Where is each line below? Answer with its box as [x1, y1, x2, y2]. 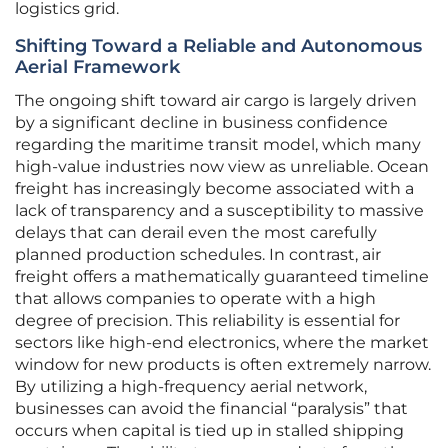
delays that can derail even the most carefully [15, 223, 377, 243]
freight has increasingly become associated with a [15, 179, 414, 199]
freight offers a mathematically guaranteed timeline [15, 267, 429, 287]
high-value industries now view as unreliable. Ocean [15, 157, 429, 177]
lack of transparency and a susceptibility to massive [15, 201, 424, 221]
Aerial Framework [15, 56, 180, 79]
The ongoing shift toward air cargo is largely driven [15, 91, 417, 111]
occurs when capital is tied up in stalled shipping [15, 421, 404, 441]
